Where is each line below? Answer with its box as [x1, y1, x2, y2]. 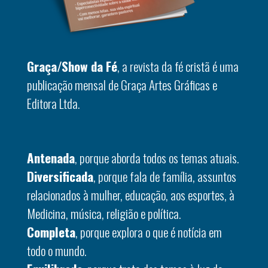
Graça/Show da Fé [27, 56, 117, 75]
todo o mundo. [27, 240, 86, 260]
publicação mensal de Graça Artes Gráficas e [27, 75, 217, 94]
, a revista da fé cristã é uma [117, 56, 239, 75]
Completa [27, 222, 75, 241]
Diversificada [27, 166, 93, 185]
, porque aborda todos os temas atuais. [75, 148, 239, 167]
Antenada [27, 148, 75, 167]
